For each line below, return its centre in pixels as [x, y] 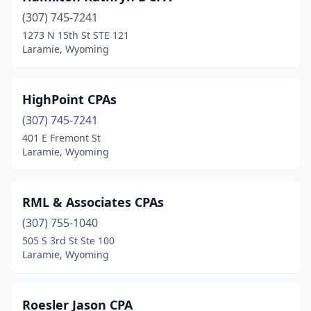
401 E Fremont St [61, 138]
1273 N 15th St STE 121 [76, 35]
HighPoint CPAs [69, 99]
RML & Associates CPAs [93, 202]
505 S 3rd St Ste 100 [68, 241]
